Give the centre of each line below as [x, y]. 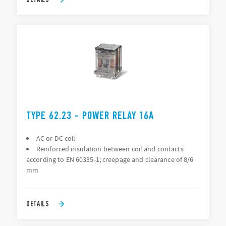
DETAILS [38, 204]
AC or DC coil [56, 138]
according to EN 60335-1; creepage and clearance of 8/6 [110, 159]
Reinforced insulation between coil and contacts [110, 149]
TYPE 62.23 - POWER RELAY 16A [90, 116]
